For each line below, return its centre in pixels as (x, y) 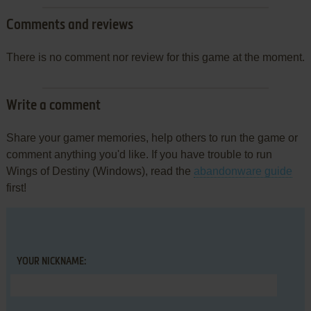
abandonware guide (243, 171)
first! (16, 187)
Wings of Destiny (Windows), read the (100, 171)
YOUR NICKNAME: (51, 261)
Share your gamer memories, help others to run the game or (152, 137)
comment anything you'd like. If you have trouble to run (139, 154)
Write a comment (53, 106)
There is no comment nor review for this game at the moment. (155, 57)
